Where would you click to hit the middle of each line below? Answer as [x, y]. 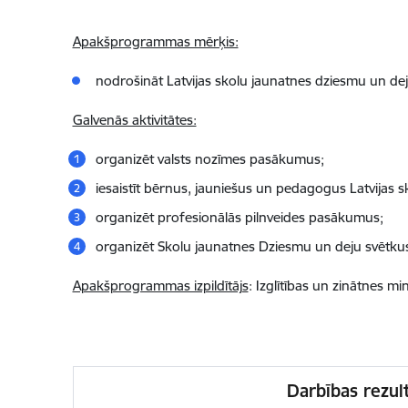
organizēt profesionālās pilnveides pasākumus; [239, 217]
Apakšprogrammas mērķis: [155, 41]
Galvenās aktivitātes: [134, 120]
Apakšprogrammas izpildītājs [160, 286]
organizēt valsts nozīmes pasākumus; [209, 159]
